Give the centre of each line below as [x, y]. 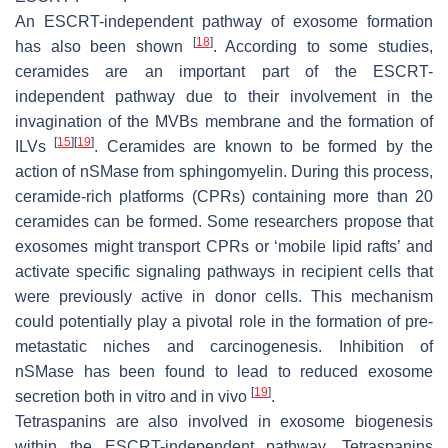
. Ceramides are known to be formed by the [264, 146]
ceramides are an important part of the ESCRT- [224, 71]
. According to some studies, [322, 46]
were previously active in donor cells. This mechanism [224, 296]
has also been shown [104, 46]
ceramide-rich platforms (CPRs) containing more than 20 [224, 196]
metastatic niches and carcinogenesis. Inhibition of [224, 346]
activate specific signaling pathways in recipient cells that [224, 271]
